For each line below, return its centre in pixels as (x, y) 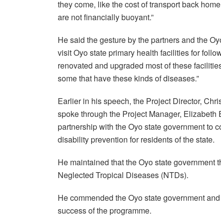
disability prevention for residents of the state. (136, 139)
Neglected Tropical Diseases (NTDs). (123, 175)
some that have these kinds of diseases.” (128, 78)
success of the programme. (105, 210)
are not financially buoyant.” (107, 17)
